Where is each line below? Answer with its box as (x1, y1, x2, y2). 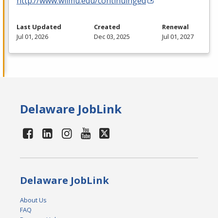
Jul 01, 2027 (162, 32, 194, 41)
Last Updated (17, 22, 61, 32)
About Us (20, 196, 47, 205)
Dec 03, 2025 (93, 32, 130, 41)
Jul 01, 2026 (17, 32, 48, 41)
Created (93, 22, 120, 32)
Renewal (162, 22, 189, 32)
